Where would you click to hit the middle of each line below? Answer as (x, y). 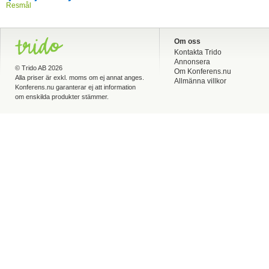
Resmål (19, 5)
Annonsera (192, 62)
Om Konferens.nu (203, 71)
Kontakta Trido (198, 52)
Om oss (187, 41)
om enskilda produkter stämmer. (62, 97)
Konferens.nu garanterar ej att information (75, 87)
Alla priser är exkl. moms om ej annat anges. (80, 77)
